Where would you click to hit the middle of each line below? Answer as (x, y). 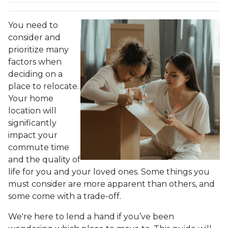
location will (32, 111)
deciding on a (35, 74)
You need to (33, 25)
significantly (32, 123)
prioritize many (38, 50)
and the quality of (44, 160)
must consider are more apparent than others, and (111, 184)
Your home (31, 99)
